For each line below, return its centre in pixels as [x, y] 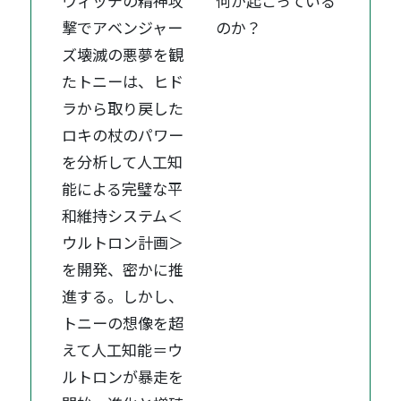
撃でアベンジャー [123, 28]
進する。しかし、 [123, 296]
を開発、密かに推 [123, 269]
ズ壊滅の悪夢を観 [123, 55]
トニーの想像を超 [123, 323]
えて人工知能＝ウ [123, 350]
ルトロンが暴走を [123, 377]
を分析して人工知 [123, 162]
